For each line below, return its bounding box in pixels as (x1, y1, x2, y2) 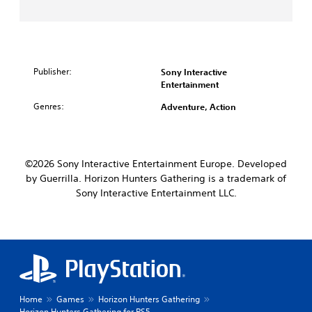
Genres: (33, 100, 64, 112)
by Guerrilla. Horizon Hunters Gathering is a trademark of (26, 171, 286, 185)
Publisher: (33, 65, 72, 77)
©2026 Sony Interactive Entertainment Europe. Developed (25, 157, 287, 170)
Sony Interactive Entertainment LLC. (75, 186, 237, 199)
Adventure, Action (161, 100, 236, 112)
